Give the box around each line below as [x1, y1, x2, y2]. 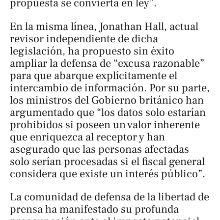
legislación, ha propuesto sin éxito [10, 44, 174, 58]
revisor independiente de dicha [10, 31, 158, 46]
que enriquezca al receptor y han [10, 130, 165, 144]
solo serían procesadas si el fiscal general [10, 154, 205, 168]
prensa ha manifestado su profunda [10, 202, 179, 216]
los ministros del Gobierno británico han [10, 93, 204, 107]
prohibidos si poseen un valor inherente [10, 117, 200, 132]
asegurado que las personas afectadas [10, 142, 189, 156]
